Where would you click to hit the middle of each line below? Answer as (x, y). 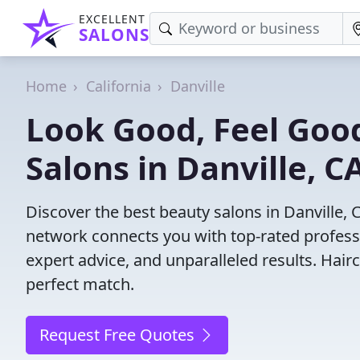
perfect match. (80, 284)
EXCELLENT (112, 19)
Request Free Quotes (119, 335)
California (119, 86)
